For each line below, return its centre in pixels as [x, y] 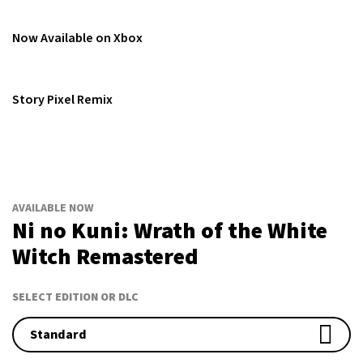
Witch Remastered [105, 257]
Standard [58, 334]
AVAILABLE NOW [53, 209]
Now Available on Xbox [77, 38]
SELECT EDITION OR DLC [75, 297]
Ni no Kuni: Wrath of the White [170, 231]
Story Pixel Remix [62, 100]
